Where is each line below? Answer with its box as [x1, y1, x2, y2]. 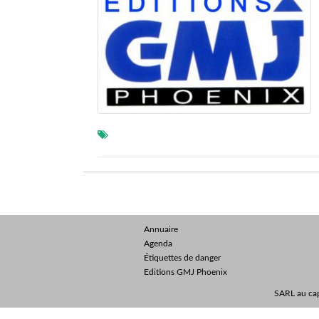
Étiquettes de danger [144, 253, 221, 263]
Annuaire [144, 225, 178, 234]
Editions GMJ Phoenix [144, 268, 227, 277]
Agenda [144, 239, 172, 249]
